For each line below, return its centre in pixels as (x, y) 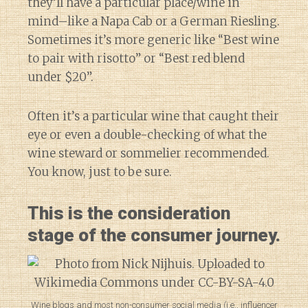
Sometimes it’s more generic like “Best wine (153, 40)
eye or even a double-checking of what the (147, 135)
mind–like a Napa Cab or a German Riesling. (154, 21)
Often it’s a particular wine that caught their (153, 116)
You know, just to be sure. (100, 172)
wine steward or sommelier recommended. (148, 153)
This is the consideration (129, 213)
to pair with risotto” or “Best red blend (136, 58)
